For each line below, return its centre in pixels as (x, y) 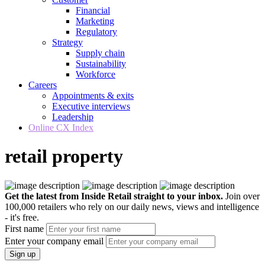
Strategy (67, 42)
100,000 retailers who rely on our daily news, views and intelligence (132, 206)
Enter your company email (54, 241)
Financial (93, 10)
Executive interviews (91, 106)
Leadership (73, 117)
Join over (243, 196)
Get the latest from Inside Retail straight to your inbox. (114, 196)
